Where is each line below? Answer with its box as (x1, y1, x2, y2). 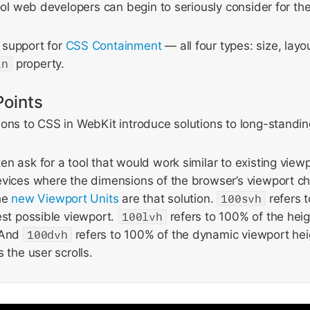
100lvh (121, 210, 163, 224)
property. (12, 57, 64, 71)
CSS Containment (65, 39, 162, 53)
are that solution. (118, 192, 217, 206)
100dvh (26, 228, 68, 241)
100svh (221, 192, 262, 206)
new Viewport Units (11, 192, 119, 206)
